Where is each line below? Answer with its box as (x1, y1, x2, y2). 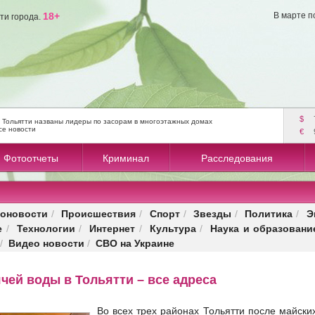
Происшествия (61, 206, 136, 221)
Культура (149, 221, 196, 236)
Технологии (16, 221, 75, 236)
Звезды (193, 206, 231, 221)
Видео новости (8, 236, 84, 250)
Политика (245, 206, 293, 221)
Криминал (103, 153, 149, 164)
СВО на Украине (96, 236, 174, 250)
